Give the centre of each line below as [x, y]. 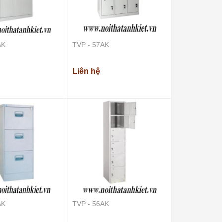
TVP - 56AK [91, 203]
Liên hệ [86, 71]
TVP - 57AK [91, 44]
